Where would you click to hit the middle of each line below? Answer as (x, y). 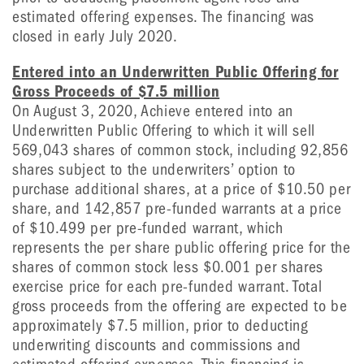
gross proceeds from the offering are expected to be (180, 306)
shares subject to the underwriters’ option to (154, 169)
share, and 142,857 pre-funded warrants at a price (177, 208)
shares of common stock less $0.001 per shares (168, 267)
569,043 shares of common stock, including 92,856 (180, 150)
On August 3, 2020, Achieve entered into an (153, 111)
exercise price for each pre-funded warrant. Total (167, 286)
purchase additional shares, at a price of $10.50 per (182, 189)
